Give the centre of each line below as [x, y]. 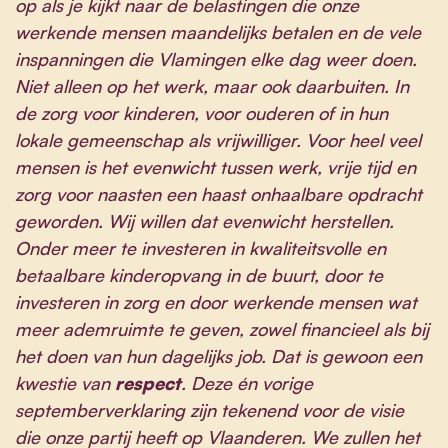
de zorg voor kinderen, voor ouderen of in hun [201, 112]
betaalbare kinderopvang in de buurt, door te [199, 274]
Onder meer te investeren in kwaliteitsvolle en [200, 247]
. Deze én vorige [247, 382]
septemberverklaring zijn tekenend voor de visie [209, 409]
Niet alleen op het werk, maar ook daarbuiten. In [212, 85]
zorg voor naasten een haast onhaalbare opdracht [218, 193]
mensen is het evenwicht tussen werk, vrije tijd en [215, 166]
